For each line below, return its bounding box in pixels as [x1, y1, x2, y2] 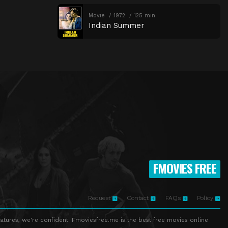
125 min [133, 12, 155, 19]
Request [88, 194, 112, 202]
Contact [127, 194, 151, 202]
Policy [197, 194, 215, 202]
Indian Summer [88, 21, 145, 31]
